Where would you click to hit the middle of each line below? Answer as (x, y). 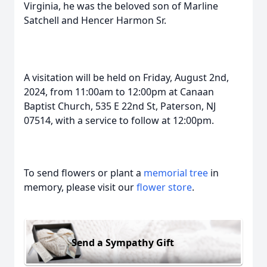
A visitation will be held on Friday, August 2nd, (126, 77)
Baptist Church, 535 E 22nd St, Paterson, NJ (120, 106)
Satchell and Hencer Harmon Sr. (95, 20)
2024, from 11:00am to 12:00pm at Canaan (119, 92)
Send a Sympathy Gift (123, 242)
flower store (164, 187)
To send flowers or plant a (84, 173)
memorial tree (176, 173)
